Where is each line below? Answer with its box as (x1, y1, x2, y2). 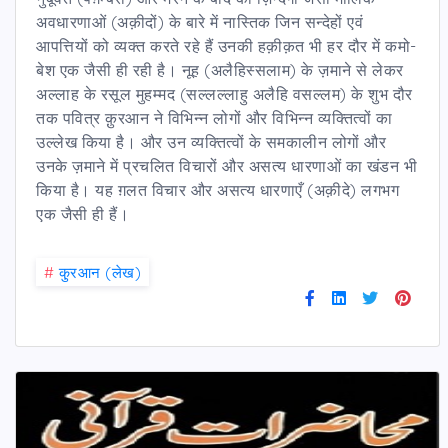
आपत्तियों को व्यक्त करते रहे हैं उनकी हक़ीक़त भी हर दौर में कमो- (36, 35, 417, 56)
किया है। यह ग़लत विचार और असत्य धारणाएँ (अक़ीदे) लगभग (36, 179, 399, 200)
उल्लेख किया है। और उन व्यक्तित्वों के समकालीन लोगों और (36, 131, 386, 152)
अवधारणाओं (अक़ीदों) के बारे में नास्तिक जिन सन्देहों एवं (36, 11, 363, 32)
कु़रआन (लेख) (58, 262, 141, 282)
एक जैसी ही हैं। (36, 203, 129, 224)
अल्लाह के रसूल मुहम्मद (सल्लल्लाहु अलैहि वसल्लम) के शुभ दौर (36, 83, 413, 104)
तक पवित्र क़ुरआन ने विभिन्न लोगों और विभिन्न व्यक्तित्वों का (36, 107, 392, 128)
